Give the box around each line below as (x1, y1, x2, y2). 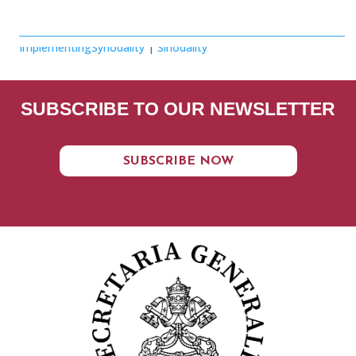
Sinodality (157, 39, 207, 55)
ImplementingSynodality (19, 39, 145, 55)
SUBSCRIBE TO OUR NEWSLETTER (21, 98, 335, 119)
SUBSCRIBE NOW (122, 154, 234, 168)
